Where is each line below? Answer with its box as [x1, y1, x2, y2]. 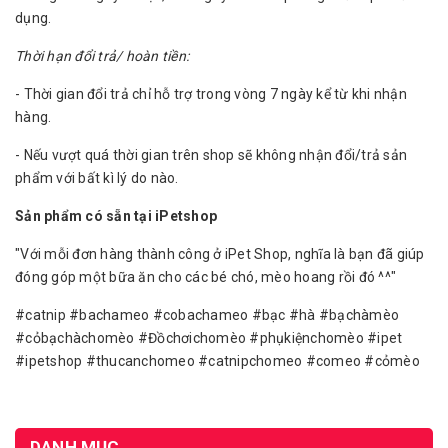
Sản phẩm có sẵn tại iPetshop [15, 208, 217, 224]
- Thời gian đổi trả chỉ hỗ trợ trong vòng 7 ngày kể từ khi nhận [15, 86, 407, 102]
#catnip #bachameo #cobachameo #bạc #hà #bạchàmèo [15, 307, 399, 323]
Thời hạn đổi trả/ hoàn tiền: [15, 48, 189, 64]
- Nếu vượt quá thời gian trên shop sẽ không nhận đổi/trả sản [15, 147, 407, 163]
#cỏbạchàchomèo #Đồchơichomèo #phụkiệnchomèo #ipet [15, 330, 403, 346]
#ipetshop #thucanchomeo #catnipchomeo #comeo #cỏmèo [15, 353, 420, 369]
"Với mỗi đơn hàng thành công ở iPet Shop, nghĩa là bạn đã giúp [15, 246, 425, 262]
